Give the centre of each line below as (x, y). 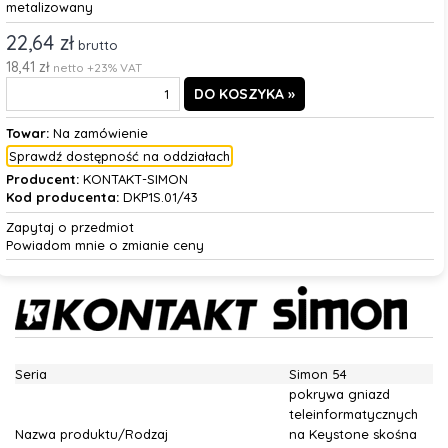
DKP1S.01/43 (158, 197)
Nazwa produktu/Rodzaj (91, 434)
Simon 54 (318, 374)
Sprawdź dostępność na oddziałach (119, 156)
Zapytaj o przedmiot (69, 227)
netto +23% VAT (97, 67)
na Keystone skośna (353, 434)
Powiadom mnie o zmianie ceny (104, 245)
